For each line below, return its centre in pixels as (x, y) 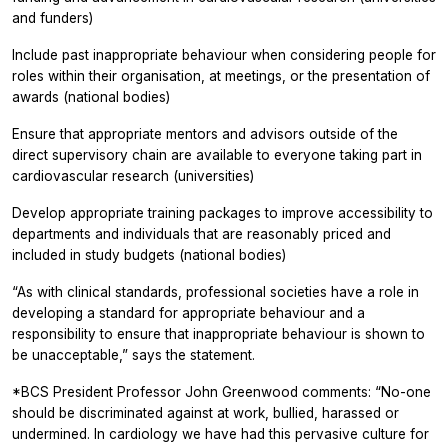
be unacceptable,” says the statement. (133, 354)
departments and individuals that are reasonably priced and (201, 233)
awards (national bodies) (91, 96)
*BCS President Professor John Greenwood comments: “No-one (221, 391)
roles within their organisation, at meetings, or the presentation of (221, 75)
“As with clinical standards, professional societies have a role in (215, 291)
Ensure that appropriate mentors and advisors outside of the (205, 133)
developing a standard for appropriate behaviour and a (188, 312)
